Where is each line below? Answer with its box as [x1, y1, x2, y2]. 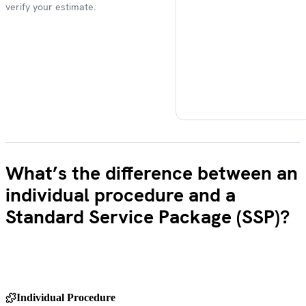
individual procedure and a [5, 182, 236, 208]
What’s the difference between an [5, 161, 298, 186]
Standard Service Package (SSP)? [5, 204, 290, 229]
